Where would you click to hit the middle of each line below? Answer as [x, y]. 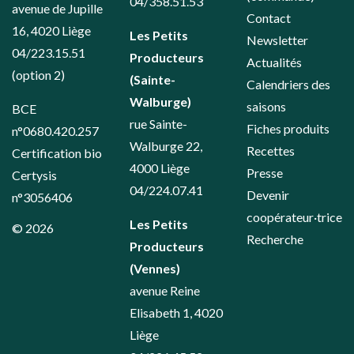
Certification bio [57, 153]
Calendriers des [288, 85]
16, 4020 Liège [51, 31]
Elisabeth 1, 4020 [176, 313]
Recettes [271, 151]
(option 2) [38, 75]
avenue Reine [164, 291]
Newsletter [277, 40]
